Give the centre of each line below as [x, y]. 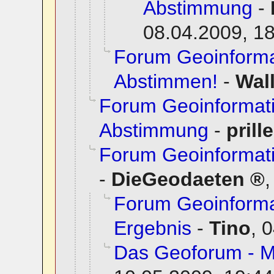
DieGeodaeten [178, 180]
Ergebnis [152, 228]
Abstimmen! [165, 82]
